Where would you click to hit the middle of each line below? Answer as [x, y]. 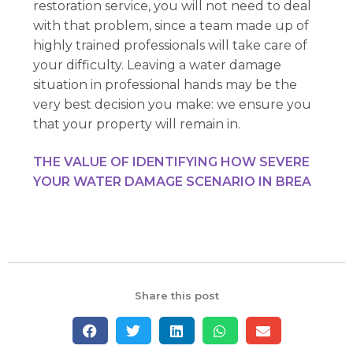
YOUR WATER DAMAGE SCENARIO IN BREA [173, 182]
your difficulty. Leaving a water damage [158, 65]
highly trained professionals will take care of [171, 46]
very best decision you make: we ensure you [173, 105]
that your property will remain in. [137, 124]
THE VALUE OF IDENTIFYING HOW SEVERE [172, 162]
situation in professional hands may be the [165, 85]
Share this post [176, 296]
